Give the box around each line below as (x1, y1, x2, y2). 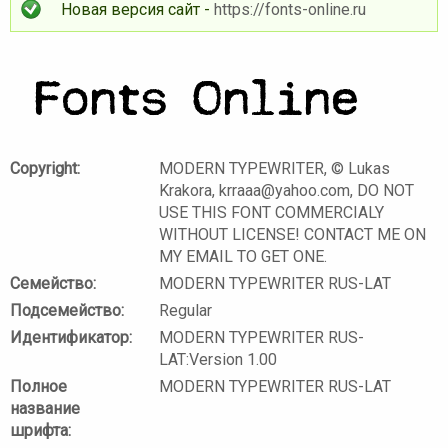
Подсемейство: (10, 301, 124, 321)
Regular (159, 301, 213, 321)
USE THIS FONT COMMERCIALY (159, 203, 385, 223)
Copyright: (10, 159, 80, 179)
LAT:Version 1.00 (159, 350, 278, 370)
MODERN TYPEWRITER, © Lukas (159, 159, 391, 179)
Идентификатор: (10, 328, 132, 348)
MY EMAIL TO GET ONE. (159, 247, 328, 267)
